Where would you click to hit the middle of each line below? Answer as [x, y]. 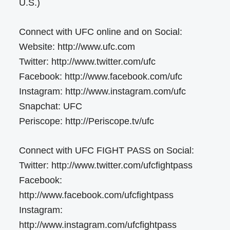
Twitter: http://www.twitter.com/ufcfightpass [106, 165]
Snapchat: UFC [51, 106]
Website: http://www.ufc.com [77, 46]
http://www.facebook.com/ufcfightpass [97, 195]
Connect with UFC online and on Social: [101, 32]
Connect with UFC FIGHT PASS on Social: [107, 150]
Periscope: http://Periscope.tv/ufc [87, 121]
